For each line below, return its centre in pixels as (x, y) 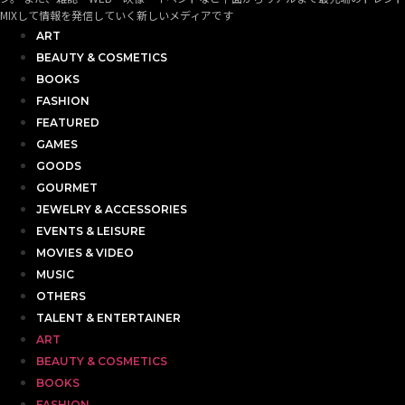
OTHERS (61, 297)
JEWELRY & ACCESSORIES (112, 210)
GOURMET (67, 188)
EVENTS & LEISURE (91, 231)
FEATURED (68, 123)
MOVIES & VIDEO (85, 253)
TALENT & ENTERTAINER (108, 318)
